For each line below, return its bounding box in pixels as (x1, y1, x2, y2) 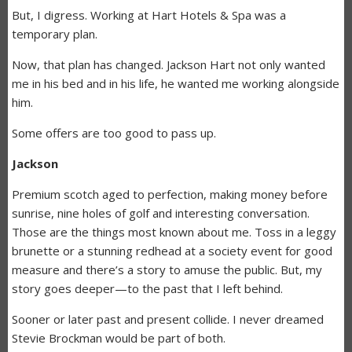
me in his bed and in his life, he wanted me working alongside (12, 75, 339, 91)
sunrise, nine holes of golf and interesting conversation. (12, 205, 310, 221)
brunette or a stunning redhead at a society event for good (12, 243, 332, 258)
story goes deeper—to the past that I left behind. (12, 280, 283, 296)
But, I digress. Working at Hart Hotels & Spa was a (12, 7, 286, 23)
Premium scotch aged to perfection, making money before (12, 186, 328, 202)
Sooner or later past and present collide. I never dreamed (12, 311, 324, 327)
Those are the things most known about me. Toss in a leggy (12, 224, 336, 240)
